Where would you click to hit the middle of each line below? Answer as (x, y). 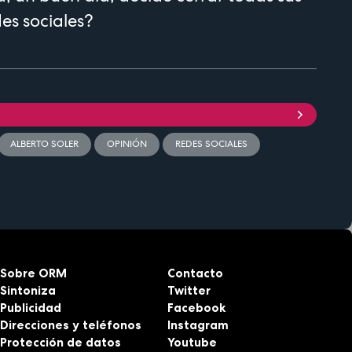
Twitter (189, 290)
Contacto (195, 273)
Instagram (198, 324)
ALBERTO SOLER (44, 144)
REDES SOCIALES (211, 144)
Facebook (196, 307)
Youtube (192, 342)
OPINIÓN (127, 144)
